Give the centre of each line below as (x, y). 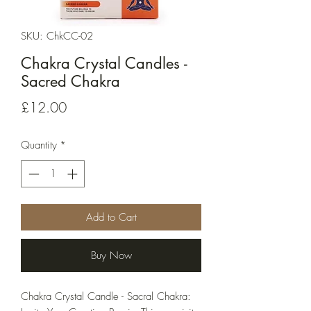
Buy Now (111, 255)
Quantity (39, 145)
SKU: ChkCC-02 (57, 36)
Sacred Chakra (70, 82)
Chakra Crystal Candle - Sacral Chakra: (106, 296)
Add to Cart (111, 217)
